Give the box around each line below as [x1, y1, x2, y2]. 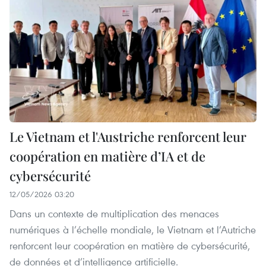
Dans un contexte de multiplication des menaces [9, 207, 219, 221]
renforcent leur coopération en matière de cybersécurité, [9, 239, 250, 253]
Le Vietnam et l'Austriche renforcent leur [9, 128, 246, 146]
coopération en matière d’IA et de [9, 147, 205, 166]
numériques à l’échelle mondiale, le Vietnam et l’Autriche [9, 223, 256, 237]
